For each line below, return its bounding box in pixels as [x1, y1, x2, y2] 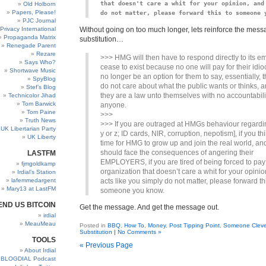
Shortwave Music [9, 67, 56, 74]
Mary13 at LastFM [7, 185, 56, 192]
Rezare [36, 50, 56, 57]
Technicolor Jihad [8, 92, 56, 99]
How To [124, 222, 144, 229]
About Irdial [24, 247, 56, 254]
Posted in [80, 222, 107, 229]
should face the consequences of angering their [100, 148, 254, 157]
